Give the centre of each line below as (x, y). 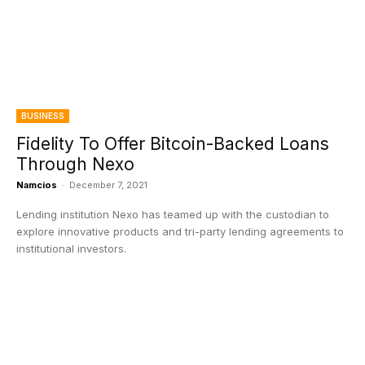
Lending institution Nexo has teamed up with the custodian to (173, 214)
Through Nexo (75, 164)
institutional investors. (71, 248)
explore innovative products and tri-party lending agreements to (180, 231)
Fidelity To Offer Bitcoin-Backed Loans (173, 144)
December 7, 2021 (108, 185)
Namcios (37, 185)
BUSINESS (43, 116)
